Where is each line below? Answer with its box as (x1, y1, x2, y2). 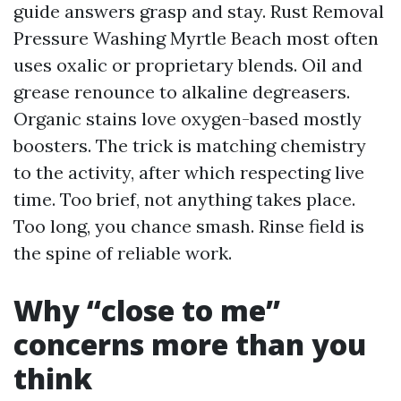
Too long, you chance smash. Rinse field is (13, 215, 364, 237)
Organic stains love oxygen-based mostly (13, 107, 362, 130)
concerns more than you (13, 325, 366, 363)
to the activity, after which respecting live (13, 161, 364, 183)
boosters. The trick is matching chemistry (13, 134, 366, 157)
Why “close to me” (13, 291, 280, 329)
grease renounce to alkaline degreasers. (13, 81, 350, 103)
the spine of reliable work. (13, 242, 232, 264)
